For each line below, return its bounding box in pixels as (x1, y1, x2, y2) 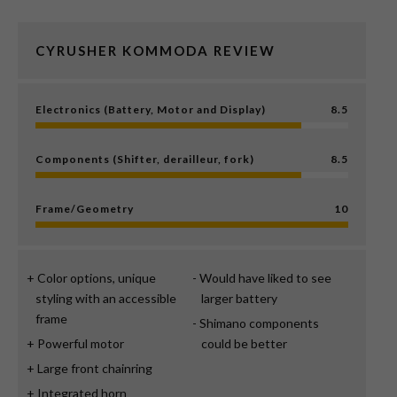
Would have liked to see (198, 269, 331, 285)
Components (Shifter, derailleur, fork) (35, 152, 254, 166)
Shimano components (198, 315, 319, 331)
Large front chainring (37, 360, 152, 376)
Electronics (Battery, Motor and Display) (35, 102, 266, 116)
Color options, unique (37, 269, 156, 285)
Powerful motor (37, 335, 124, 351)
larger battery (200, 290, 277, 306)
